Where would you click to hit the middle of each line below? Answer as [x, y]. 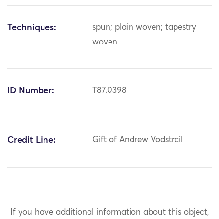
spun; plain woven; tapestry [144, 28]
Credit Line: [32, 141]
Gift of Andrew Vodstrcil [138, 140]
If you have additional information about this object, [109, 212]
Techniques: [32, 28]
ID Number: [31, 91]
